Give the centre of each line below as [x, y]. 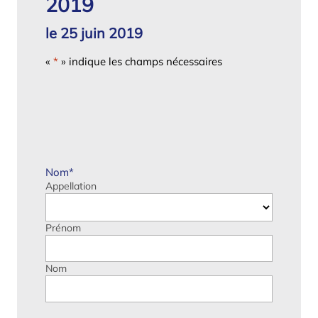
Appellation [71, 186]
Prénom [63, 227]
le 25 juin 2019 [94, 33]
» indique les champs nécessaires [140, 61]
